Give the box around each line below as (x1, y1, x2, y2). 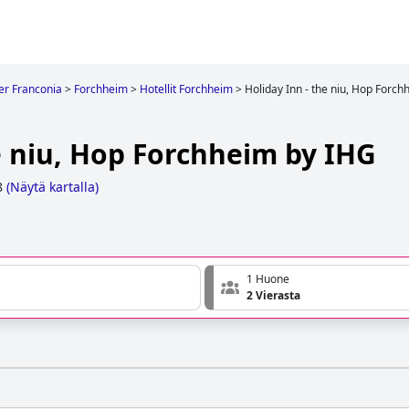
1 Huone (246, 271, 289, 288)
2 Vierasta (246, 288, 300, 304)
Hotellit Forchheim (140, 81, 233, 97)
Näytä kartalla (10, 178, 95, 196)
